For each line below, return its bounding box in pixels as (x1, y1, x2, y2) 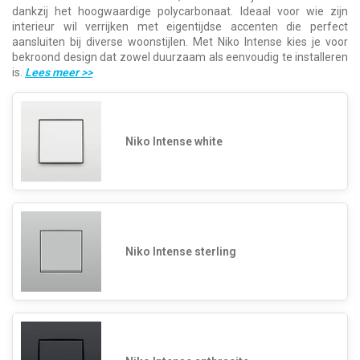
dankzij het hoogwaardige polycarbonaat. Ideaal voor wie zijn (12, 5, 348, 18)
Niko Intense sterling (125, 244, 236, 258)
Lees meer (25, 66, 81, 80)
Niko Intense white (125, 134, 223, 148)
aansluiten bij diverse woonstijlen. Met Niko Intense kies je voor (12, 35, 348, 49)
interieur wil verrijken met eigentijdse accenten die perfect (12, 20, 348, 34)
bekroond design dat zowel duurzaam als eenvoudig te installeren (12, 51, 348, 64)
